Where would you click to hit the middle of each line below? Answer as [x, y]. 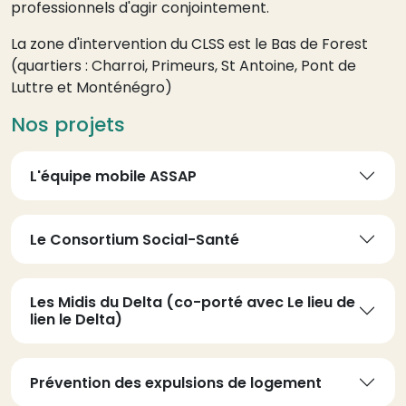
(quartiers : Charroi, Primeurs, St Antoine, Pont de [184, 66]
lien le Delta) [76, 320]
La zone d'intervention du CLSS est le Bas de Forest [189, 44]
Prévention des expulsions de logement [176, 382]
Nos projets [68, 125]
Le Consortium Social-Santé [135, 239]
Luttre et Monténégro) [92, 88]
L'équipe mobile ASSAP [113, 176]
